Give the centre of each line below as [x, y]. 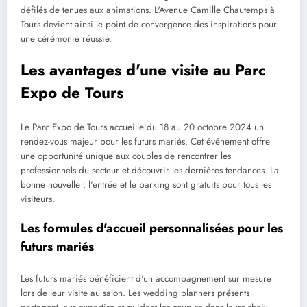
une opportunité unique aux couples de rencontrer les [126, 156]
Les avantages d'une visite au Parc [143, 70]
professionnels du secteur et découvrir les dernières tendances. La [150, 170]
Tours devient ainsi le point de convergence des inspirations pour [149, 25]
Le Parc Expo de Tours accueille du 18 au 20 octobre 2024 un [142, 127]
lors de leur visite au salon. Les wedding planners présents [135, 293]
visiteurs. [38, 199]
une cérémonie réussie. [66, 39]
